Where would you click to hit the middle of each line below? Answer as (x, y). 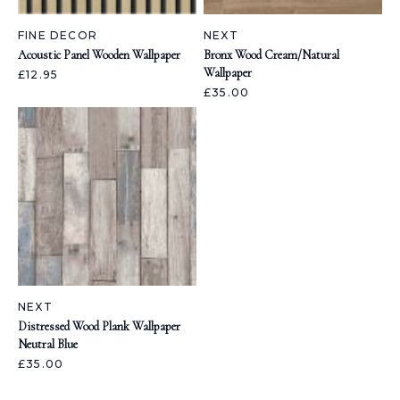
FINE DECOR (58, 35)
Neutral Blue (48, 344)
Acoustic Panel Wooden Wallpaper (99, 55)
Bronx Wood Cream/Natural (271, 55)
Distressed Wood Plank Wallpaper (99, 326)
